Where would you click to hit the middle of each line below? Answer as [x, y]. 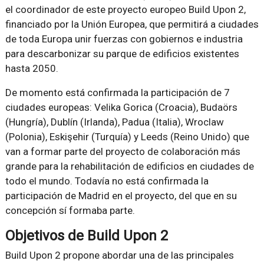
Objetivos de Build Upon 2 [86, 236]
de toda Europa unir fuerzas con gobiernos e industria [124, 39]
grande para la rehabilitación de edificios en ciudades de [129, 166]
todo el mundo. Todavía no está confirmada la [107, 181]
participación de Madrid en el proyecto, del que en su [121, 196]
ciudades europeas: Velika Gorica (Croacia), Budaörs [121, 108]
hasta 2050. [32, 69]
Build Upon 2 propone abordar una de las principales [119, 255]
